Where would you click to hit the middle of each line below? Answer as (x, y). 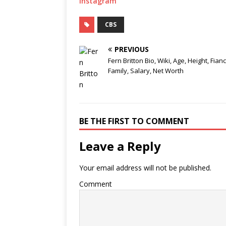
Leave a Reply (120, 146)
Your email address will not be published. (145, 168)
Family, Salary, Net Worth (146, 71)
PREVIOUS (132, 49)
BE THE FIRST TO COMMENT (134, 121)
